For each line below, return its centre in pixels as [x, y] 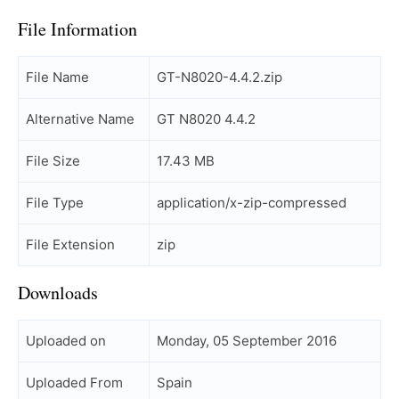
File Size [53, 161]
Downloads [58, 293]
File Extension [70, 244]
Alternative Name [80, 119]
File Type [55, 203]
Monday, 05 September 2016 [247, 341]
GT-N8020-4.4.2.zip [220, 77]
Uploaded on [66, 341]
